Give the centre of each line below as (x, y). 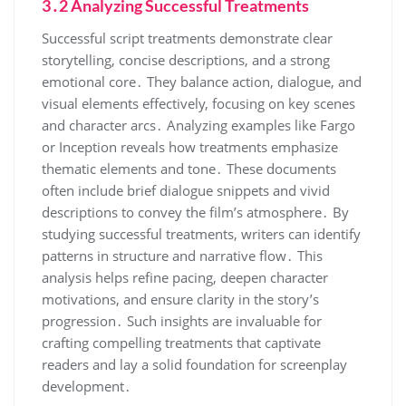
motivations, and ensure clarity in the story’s (180, 300)
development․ (87, 387)
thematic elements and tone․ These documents (189, 169)
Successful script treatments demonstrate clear (187, 39)
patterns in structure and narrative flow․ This (182, 256)
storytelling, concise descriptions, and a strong (186, 60)
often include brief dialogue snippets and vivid (186, 191)
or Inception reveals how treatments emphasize (190, 147)
